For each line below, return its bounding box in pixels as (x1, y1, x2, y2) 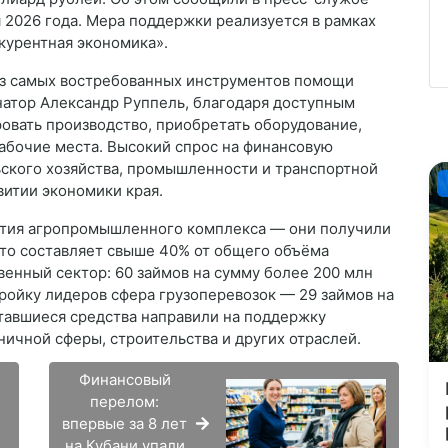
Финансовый (78, 370, 171, 390)
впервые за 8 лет (62, 414, 188, 434)
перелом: (90, 392, 160, 412)
